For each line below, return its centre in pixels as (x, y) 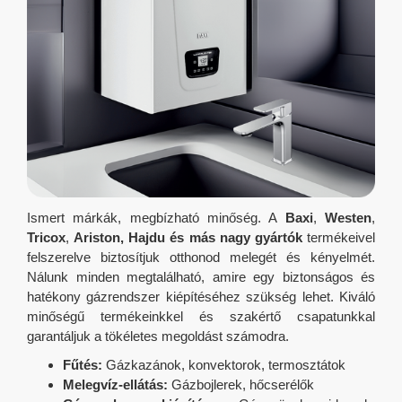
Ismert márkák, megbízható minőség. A (156, 218)
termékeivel (339, 238)
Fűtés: (83, 365)
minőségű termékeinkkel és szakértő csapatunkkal (201, 317)
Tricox (46, 238)
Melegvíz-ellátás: (115, 385)
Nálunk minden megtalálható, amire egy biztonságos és (201, 277)
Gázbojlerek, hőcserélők (241, 385)
